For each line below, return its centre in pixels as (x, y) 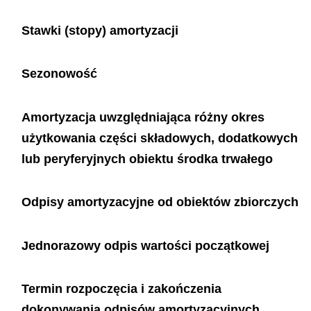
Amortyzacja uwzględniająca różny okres (143, 117)
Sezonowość (59, 74)
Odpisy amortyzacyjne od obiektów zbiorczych (160, 202)
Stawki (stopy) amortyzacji (100, 30)
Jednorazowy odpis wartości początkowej (145, 245)
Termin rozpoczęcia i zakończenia (121, 289)
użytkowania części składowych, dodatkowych (159, 138)
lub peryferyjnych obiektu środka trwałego (147, 159)
